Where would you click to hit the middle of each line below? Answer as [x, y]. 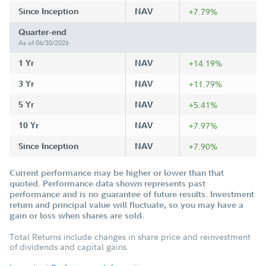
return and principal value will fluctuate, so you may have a [126, 205]
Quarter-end [42, 32]
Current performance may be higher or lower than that [117, 172]
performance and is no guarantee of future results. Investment [132, 194]
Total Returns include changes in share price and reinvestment [130, 236]
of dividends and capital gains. [69, 246]
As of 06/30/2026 [44, 42]
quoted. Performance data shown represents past [107, 183]
